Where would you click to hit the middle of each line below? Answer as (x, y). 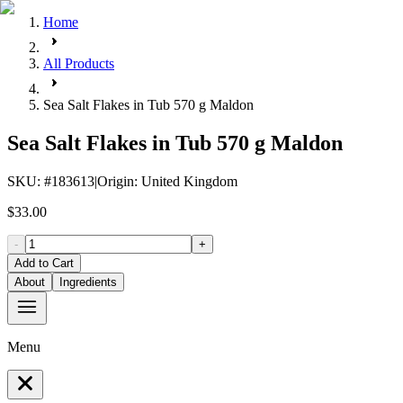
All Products (79, 63)
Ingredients (88, 282)
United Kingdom (189, 181)
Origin (116, 181)
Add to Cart (44, 263)
